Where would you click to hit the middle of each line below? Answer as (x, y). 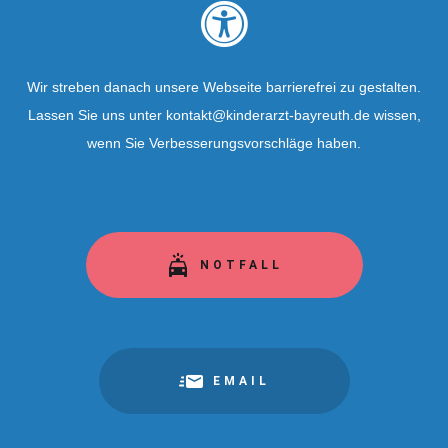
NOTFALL (241, 265)
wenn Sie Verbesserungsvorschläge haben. (224, 143)
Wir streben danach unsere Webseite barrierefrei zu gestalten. (224, 87)
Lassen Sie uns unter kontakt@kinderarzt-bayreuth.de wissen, (224, 115)
